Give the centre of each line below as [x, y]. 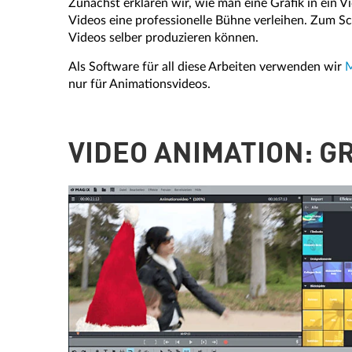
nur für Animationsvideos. [139, 84]
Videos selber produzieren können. [163, 37]
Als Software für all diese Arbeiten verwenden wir [207, 66]
